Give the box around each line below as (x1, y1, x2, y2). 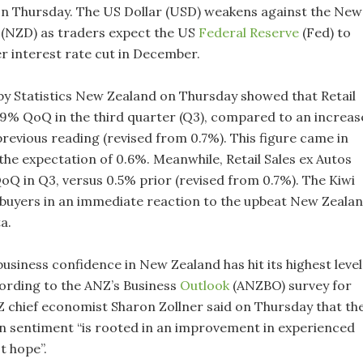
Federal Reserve (199, 24, 299, 41)
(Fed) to (299, 24, 351, 41)
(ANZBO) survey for (229, 277, 352, 294)
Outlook (180, 277, 229, 294)
